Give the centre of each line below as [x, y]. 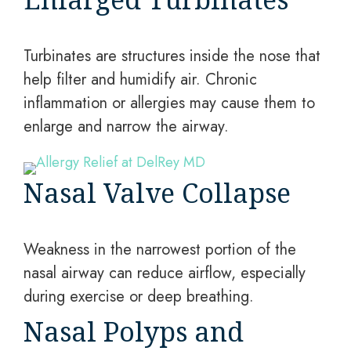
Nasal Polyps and [134, 331]
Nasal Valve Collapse [157, 193]
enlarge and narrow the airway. [126, 127]
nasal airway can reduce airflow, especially [165, 273]
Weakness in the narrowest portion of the [160, 250]
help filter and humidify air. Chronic [140, 80]
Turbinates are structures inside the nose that [172, 56]
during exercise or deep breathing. [139, 297]
